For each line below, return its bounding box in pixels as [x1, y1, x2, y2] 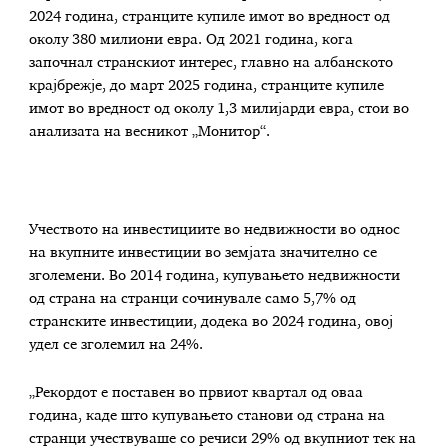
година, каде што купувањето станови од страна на [29, 408, 386, 423]
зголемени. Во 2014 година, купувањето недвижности [29, 269, 401, 284]
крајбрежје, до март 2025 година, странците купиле [29, 79, 385, 94]
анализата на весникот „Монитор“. [29, 125, 271, 140]
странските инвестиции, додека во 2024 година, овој [29, 315, 394, 330]
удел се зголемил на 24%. [29, 338, 204, 353]
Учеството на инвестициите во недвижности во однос [29, 223, 401, 238]
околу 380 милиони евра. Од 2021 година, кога [29, 33, 354, 48]
